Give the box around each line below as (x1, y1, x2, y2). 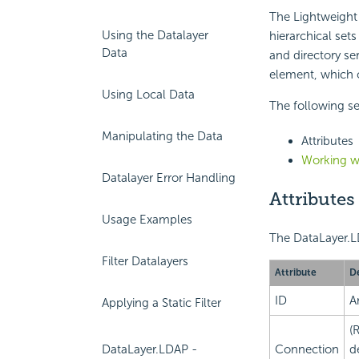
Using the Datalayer (102, 28, 208, 42)
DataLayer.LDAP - (102, 342, 197, 357)
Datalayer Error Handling (102, 171, 236, 185)
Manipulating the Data (102, 129, 223, 143)
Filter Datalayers (102, 254, 188, 268)
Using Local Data (102, 87, 195, 102)
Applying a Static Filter (102, 296, 221, 310)
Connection (274, 341, 339, 357)
